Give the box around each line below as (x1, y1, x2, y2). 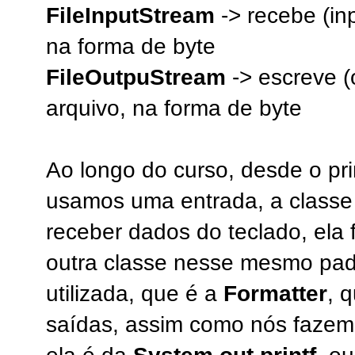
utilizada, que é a (46, 281, 223, 307)
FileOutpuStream (46, 65, 226, 90)
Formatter (223, 281, 327, 307)
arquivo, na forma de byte (46, 96, 302, 121)
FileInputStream (46, 3, 215, 29)
